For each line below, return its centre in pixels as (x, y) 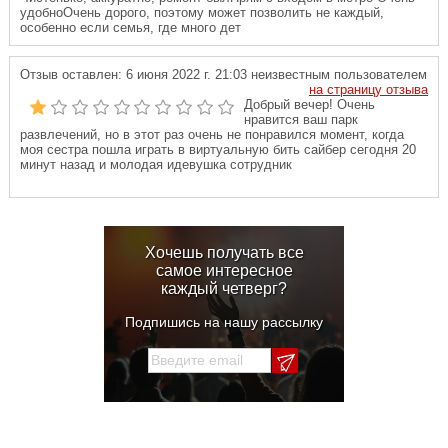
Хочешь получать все (224, 252)
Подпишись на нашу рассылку (224, 322)
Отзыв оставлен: (71, 74)
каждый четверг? (224, 288)
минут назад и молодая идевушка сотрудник (156, 164)
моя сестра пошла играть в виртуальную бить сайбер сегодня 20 (218, 149)
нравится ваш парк (301, 119)
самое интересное (224, 270)
